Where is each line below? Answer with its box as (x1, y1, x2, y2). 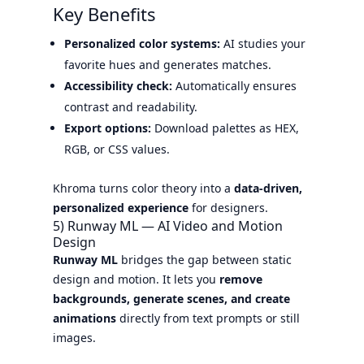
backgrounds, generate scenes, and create (52, 290, 290, 306)
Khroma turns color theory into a (52, 180, 234, 196)
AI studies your (219, 35, 305, 51)
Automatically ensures (171, 77, 297, 93)
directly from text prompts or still (115, 310, 300, 326)
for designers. (188, 199, 268, 215)
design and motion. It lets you (52, 271, 219, 287)
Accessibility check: (63, 77, 172, 93)
